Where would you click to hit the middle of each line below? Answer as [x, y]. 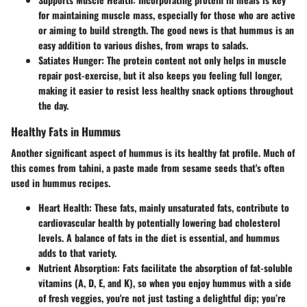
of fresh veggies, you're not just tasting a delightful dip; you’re [162, 297]
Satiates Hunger [70, 60]
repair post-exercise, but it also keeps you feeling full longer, [160, 75]
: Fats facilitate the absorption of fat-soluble [205, 267]
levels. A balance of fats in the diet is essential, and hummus [159, 237]
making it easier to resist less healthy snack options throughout [166, 90]
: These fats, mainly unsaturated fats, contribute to [189, 207]
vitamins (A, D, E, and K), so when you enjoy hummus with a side [165, 282]
